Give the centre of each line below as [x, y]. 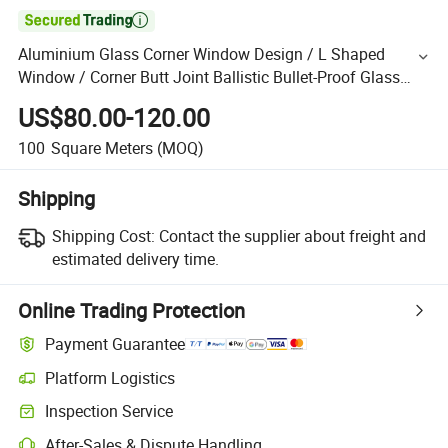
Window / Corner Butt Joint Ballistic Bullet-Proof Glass [209, 77]
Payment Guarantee [115, 344]
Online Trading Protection [132, 310]
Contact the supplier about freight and [292, 235]
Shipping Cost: [103, 235]
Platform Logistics [110, 377]
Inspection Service [109, 411]
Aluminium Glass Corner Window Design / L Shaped [202, 54]
